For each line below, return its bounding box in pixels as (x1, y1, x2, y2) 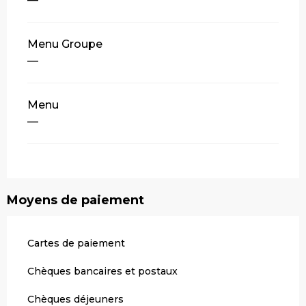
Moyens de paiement (7, 193, 144, 208)
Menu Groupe (27, 38, 102, 51)
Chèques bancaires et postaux (27, 265, 178, 278)
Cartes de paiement (27, 237, 125, 250)
